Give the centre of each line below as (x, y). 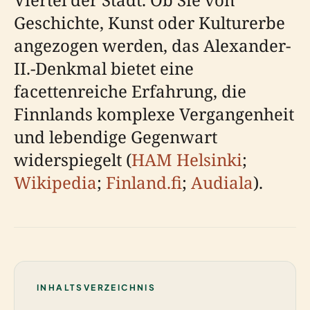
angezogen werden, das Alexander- (152, 45)
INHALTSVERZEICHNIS (97, 288)
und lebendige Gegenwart (116, 137)
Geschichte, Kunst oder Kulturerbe (149, 22)
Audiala (222, 182)
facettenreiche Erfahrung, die (130, 91)
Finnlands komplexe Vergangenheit (154, 114)
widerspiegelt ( (73, 159)
